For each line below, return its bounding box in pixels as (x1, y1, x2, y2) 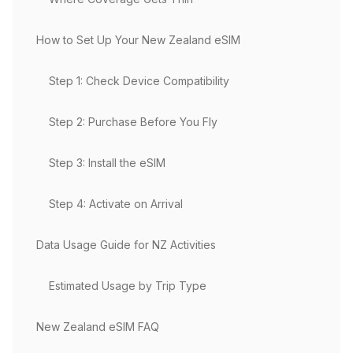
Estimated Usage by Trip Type (49, 279, 206, 292)
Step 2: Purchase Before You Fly (49, 115, 217, 128)
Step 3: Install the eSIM (49, 156, 165, 169)
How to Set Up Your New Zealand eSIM (36, 33, 240, 46)
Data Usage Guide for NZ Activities (36, 238, 216, 251)
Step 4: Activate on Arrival (49, 197, 183, 210)
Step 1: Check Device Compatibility (49, 74, 229, 87)
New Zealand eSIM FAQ (36, 320, 159, 333)
